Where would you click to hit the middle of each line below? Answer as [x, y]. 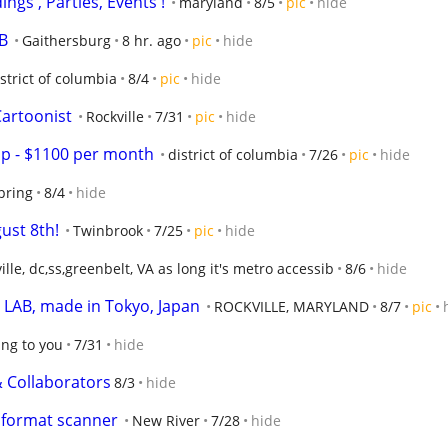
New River [166, 420]
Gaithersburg [66, 40]
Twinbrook [108, 230]
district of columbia [233, 154]
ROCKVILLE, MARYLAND [291, 306]
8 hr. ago [151, 40]
